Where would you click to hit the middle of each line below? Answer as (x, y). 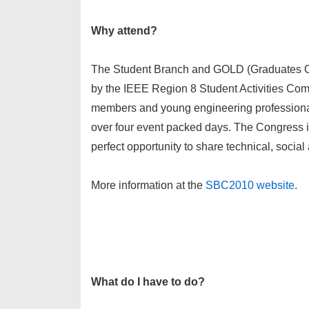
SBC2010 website (250, 185)
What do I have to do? (148, 281)
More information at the (148, 185)
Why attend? (124, 30)
